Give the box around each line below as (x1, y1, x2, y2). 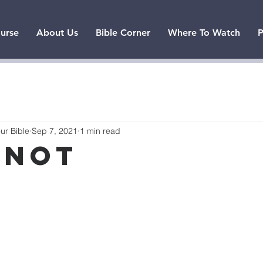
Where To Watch (167, 27, 240, 38)
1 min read (80, 126, 120, 137)
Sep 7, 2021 (32, 126, 77, 137)
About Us (36, 27, 78, 38)
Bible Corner (95, 27, 150, 38)
